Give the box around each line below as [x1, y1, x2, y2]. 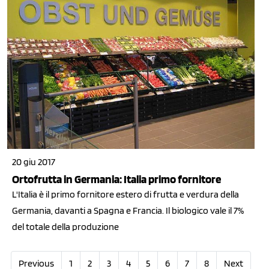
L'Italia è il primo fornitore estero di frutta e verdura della [12, 188, 239, 200]
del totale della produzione [12, 220, 119, 232]
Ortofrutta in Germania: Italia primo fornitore [12, 172, 221, 186]
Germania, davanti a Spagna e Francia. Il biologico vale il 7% [12, 204, 244, 216]
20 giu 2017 [12, 156, 55, 168]
